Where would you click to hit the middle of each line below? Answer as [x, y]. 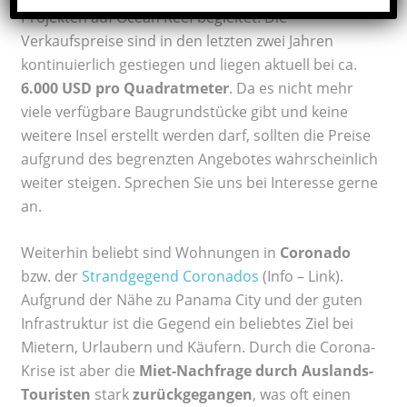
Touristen [56, 394]
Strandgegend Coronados [170, 276]
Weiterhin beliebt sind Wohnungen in [150, 252]
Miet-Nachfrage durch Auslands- [256, 370]
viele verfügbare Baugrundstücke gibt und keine [184, 111]
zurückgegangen [193, 394]
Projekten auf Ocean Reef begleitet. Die [154, 17]
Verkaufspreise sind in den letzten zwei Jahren [177, 40]
